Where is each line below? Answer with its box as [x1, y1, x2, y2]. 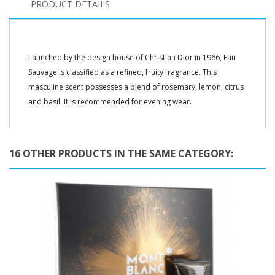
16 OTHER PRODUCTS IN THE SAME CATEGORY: [9, 146, 233, 160]
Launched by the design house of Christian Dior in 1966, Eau [28, 52, 236, 63]
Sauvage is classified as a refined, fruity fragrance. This [28, 66, 217, 77]
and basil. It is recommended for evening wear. [28, 96, 192, 107]
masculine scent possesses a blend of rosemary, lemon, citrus [28, 81, 244, 92]
